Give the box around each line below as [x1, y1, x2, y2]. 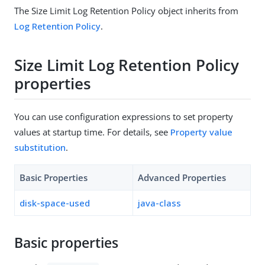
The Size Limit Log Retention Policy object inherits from [14, 4, 238, 17]
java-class [138, 196, 181, 209]
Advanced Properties [138, 171, 226, 183]
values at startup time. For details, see [14, 125, 170, 138]
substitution [14, 141, 66, 153]
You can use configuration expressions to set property [14, 110, 233, 122]
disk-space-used [20, 196, 90, 209]
